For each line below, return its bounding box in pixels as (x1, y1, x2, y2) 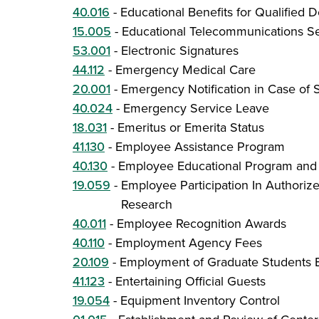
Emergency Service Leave (123, 99, 269, 117)
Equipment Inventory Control (120, 291, 280, 310)
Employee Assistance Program (115, 137, 285, 156)
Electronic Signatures (121, 41, 239, 60)
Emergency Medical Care (115, 61, 256, 79)
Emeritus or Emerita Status (117, 118, 264, 137)
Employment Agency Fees (115, 234, 262, 252)
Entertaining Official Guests (115, 272, 266, 291)
